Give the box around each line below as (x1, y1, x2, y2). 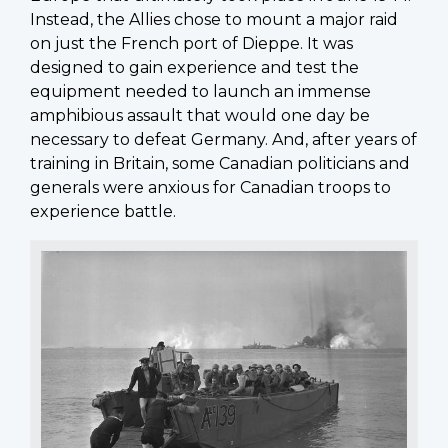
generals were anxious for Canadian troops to (30, 177, 391, 197)
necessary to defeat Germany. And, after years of (30, 129, 417, 149)
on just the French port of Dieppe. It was (30, 33, 353, 53)
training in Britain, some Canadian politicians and (30, 153, 410, 173)
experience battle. (30, 201, 176, 221)
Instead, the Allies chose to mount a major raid (30, 9, 398, 29)
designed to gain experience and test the (30, 57, 359, 77)
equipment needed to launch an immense (30, 81, 371, 101)
